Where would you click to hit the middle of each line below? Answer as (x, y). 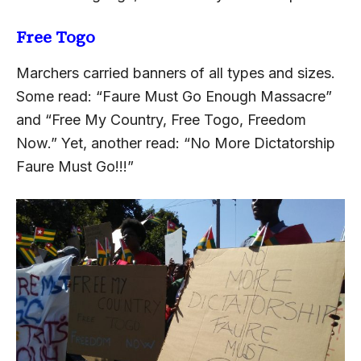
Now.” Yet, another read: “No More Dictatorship (176, 143)
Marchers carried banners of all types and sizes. (176, 73)
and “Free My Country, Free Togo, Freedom (161, 120)
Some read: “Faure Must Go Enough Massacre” (174, 97)
